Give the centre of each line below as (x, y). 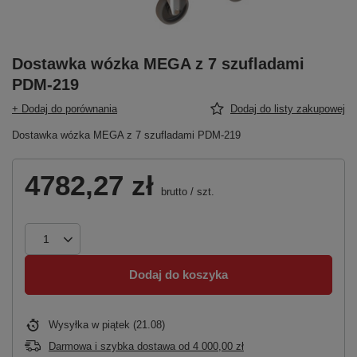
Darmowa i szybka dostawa (112, 346)
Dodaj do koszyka (178, 275)
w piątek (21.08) (128, 324)
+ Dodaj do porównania (65, 108)
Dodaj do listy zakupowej (288, 108)
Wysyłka (70, 324)
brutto (173, 191)
